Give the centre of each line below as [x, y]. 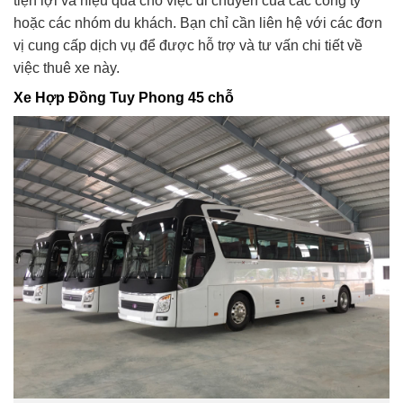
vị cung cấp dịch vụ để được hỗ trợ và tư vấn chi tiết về [188, 46]
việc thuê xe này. [67, 68]
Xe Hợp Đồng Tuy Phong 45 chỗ [124, 98]
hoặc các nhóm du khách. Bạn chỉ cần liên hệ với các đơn [198, 23]
